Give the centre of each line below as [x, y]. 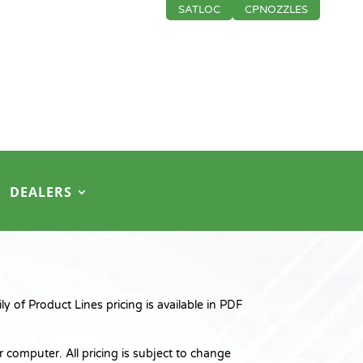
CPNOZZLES [276, 10]
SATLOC [199, 10]
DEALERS [41, 192]
